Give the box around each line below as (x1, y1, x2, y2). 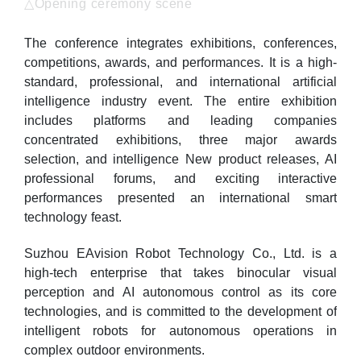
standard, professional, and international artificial (24, 75, 337, 89)
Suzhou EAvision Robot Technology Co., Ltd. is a (24, 247, 337, 261)
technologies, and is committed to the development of (24, 305, 337, 319)
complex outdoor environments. (24, 343, 209, 358)
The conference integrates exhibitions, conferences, (24, 36, 337, 51)
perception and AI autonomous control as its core (24, 285, 337, 300)
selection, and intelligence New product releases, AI (24, 152, 337, 167)
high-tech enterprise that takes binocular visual (24, 266, 337, 280)
